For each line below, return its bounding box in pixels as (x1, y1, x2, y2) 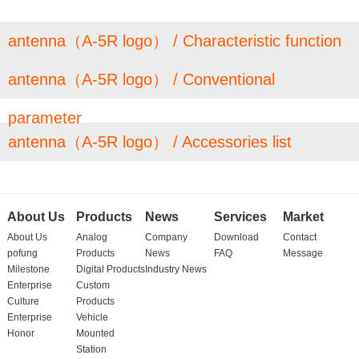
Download (214, 232, 259, 243)
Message (283, 248, 324, 259)
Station (75, 344, 107, 355)
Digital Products (75, 264, 145, 275)
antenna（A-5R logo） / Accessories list (8, 133, 292, 151)
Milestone (6, 264, 50, 275)
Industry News (144, 264, 207, 275)
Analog (75, 232, 107, 243)
